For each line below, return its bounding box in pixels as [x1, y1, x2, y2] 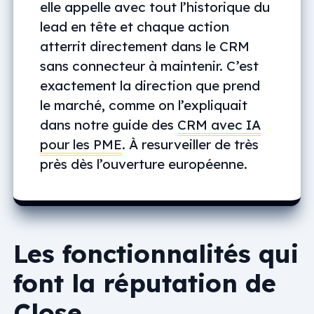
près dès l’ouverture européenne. [40, 155, 247, 172]
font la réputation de [13, 267, 276, 299]
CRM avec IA [177, 116, 261, 133]
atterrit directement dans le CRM [40, 37, 250, 55]
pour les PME [40, 135, 122, 153]
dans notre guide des [40, 116, 177, 133]
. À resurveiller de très [122, 135, 259, 153]
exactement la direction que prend [40, 76, 260, 94]
